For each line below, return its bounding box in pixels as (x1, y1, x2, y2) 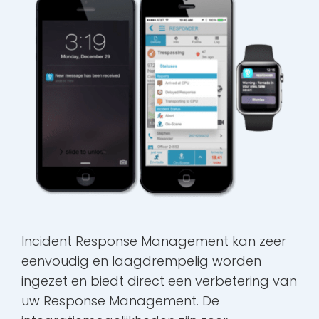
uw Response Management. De (21, 292, 219, 310)
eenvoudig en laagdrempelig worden (21, 252, 261, 271)
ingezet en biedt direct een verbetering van (21, 272, 297, 291)
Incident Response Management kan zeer (21, 232, 286, 251)
